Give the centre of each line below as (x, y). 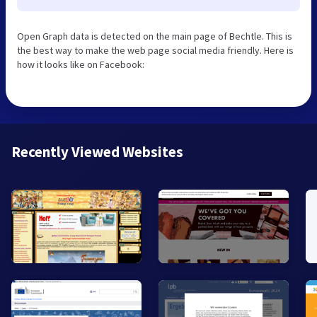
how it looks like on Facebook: (81, 64)
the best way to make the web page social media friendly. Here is (155, 50)
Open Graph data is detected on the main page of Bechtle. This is (155, 36)
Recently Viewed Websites (97, 151)
